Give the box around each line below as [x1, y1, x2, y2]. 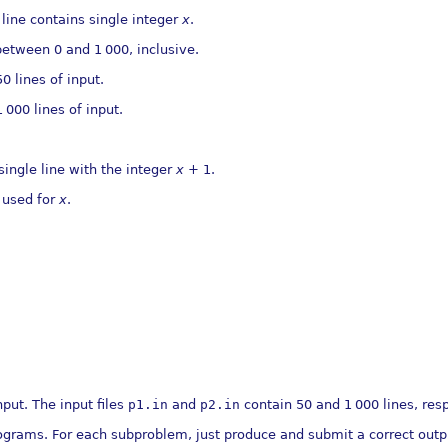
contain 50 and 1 [239, 396, 352, 412]
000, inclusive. [105, 42, 200, 57]
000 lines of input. [6, 102, 124, 117]
